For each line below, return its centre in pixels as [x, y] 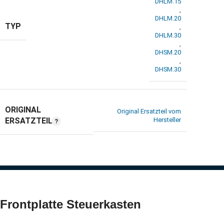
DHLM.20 [168, 18]
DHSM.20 [168, 52]
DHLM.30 [168, 35]
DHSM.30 [168, 69]
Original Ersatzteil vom [149, 111]
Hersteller [167, 120]
